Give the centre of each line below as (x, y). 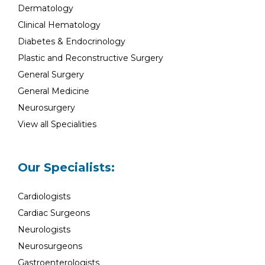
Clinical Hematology (59, 25)
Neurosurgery (46, 108)
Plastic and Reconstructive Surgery (91, 58)
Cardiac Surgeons (54, 213)
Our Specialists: (66, 167)
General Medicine (54, 91)
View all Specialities (57, 124)
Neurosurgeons (50, 246)
